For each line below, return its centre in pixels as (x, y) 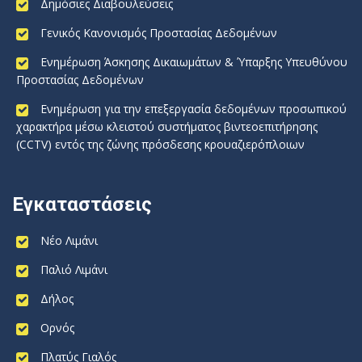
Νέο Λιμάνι (69, 240)
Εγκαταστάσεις (82, 204)
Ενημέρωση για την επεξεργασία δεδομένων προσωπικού (194, 109)
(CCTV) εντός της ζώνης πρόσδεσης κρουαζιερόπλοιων (160, 144)
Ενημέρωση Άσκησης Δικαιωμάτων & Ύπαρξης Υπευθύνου (194, 62)
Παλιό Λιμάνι (74, 269)
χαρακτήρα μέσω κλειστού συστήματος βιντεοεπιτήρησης (167, 126)
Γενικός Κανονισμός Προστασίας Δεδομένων (159, 33)
